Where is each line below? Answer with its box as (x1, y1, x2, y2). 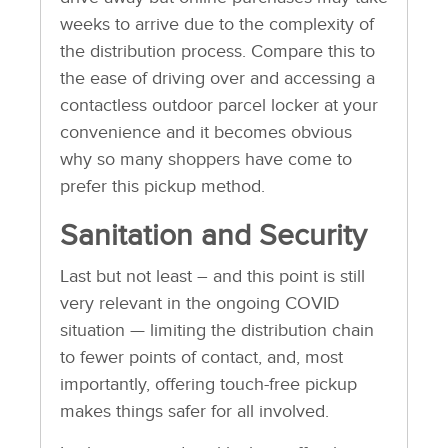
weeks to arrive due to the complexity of (59, 13, 374, 35)
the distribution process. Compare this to (59, 40, 375, 62)
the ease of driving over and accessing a (59, 67, 375, 89)
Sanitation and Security (59, 217, 367, 254)
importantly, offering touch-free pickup (59, 373, 357, 395)
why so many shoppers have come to (59, 148, 352, 170)
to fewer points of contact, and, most (59, 346, 343, 368)
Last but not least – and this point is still (59, 265, 365, 287)
